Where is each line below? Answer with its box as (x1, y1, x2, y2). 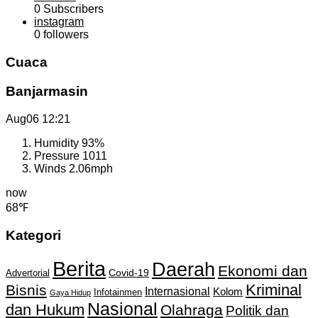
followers (40, 28, 89, 41)
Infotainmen (94, 287, 142, 297)
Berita (53, 256, 106, 280)
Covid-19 (109, 267, 149, 278)
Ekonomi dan (218, 262, 307, 279)
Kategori (6, 228, 61, 243)
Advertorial (6, 268, 50, 278)
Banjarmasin (6, 83, 88, 99)
